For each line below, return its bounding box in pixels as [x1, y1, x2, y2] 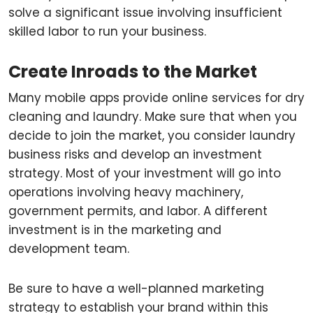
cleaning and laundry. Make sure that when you [8, 108, 297, 125]
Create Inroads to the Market [8, 60, 257, 83]
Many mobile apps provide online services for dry [8, 89, 305, 106]
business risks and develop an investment [8, 146, 262, 163]
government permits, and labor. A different [8, 203, 268, 219]
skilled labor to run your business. [8, 23, 206, 40]
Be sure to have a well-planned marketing [8, 280, 264, 297]
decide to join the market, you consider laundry [8, 127, 296, 144]
